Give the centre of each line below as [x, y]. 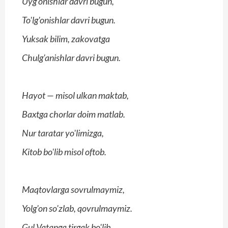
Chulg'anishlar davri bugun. [71, 58]
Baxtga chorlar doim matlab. [74, 114]
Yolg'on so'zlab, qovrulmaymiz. [77, 208]
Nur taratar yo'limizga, [63, 133]
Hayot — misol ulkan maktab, [75, 95]
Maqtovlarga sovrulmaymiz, [73, 190]
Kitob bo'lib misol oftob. [64, 152]
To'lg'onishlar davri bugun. [69, 20]
